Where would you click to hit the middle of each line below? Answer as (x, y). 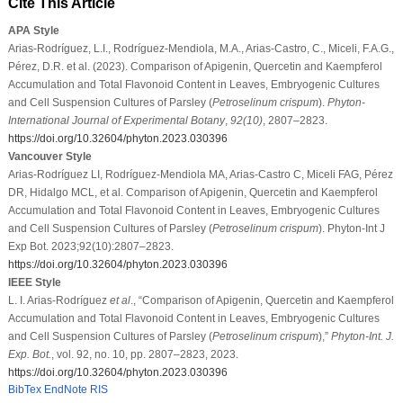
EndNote (65, 389)
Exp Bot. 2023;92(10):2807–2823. (90, 246)
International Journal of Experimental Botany (116, 120)
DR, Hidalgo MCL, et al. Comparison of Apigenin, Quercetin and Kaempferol (193, 192)
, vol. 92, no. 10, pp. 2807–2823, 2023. (144, 354)
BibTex (24, 389)
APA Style (33, 30)
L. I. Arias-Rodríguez (58, 300)
